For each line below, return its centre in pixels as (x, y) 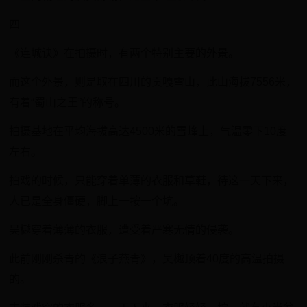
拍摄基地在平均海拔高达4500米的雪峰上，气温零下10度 (148, 131)
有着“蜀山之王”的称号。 (67, 102)
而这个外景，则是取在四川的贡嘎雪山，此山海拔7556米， (153, 82)
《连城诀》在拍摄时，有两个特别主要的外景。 (124, 53)
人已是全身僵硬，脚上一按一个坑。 (97, 201)
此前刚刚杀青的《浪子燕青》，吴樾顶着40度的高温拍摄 (147, 259)
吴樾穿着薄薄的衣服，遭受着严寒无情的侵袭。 (124, 230)
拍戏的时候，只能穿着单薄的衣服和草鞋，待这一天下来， (152, 181)
